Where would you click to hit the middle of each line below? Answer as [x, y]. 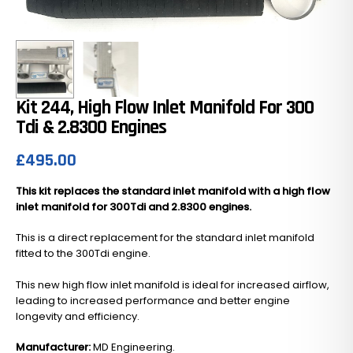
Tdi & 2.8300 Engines [91, 127]
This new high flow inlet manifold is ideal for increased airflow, [173, 284]
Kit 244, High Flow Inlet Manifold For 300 [165, 108]
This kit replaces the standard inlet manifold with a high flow [173, 191]
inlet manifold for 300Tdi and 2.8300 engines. [135, 206]
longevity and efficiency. [78, 316]
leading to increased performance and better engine [153, 300]
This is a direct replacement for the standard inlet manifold [165, 238]
